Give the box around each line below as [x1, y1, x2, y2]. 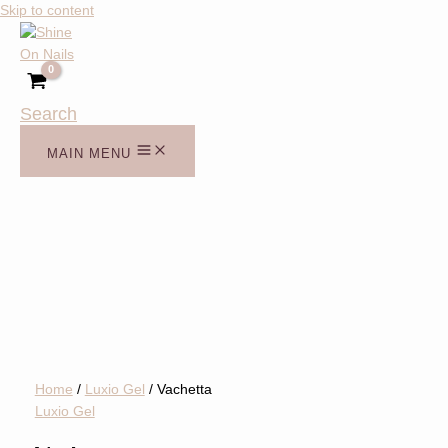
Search [20, 103, 77, 124]
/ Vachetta [144, 382, 212, 398]
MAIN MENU [47, 145, 131, 161]
